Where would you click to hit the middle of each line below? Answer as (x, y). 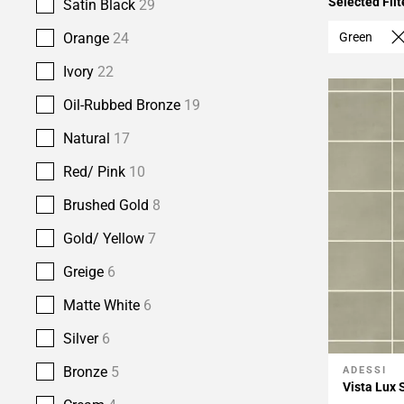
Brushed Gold (108, 205)
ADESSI (365, 371)
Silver (83, 339)
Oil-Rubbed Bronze (124, 105)
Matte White (103, 305)
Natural (88, 138)
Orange (88, 38)
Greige (85, 272)
